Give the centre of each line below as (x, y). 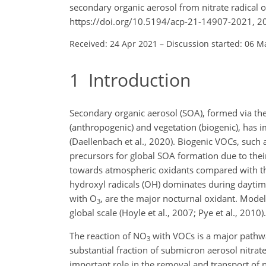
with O (83, 198)
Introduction (135, 80)
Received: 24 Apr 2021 (113, 43)
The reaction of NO (108, 236)
